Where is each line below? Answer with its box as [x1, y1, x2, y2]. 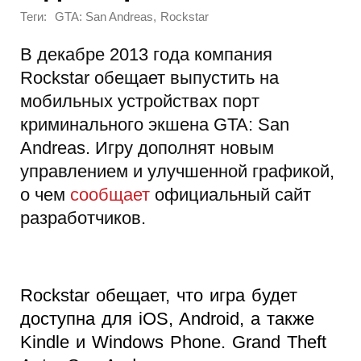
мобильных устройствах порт [20, 90, 259, 111]
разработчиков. [20, 207, 146, 228]
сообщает [65, 184, 150, 205]
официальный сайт [150, 184, 311, 205]
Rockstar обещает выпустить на [20, 67, 279, 88]
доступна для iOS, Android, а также [20, 308, 314, 329]
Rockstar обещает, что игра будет [20, 284, 297, 305]
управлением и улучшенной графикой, [20, 160, 334, 181]
